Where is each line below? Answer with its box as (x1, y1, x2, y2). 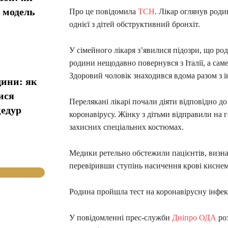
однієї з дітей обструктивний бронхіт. (69, 19, 200, 28)
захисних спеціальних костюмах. (69, 122, 184, 131)
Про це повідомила (69, 7, 138, 16)
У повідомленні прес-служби (69, 213, 172, 222)
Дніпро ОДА (172, 213, 216, 222)
